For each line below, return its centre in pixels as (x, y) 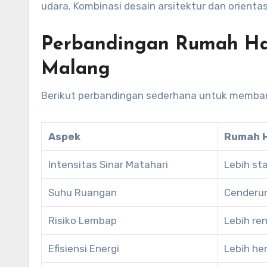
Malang (76, 69)
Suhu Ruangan (83, 192)
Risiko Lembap (83, 220)
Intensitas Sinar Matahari (108, 164)
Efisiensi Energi (84, 248)
